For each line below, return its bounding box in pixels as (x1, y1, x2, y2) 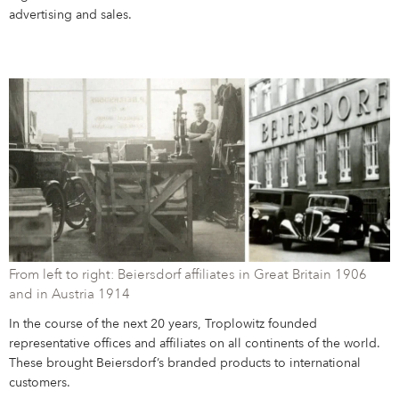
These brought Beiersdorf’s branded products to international (9, 356, 362, 370)
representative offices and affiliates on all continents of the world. (9, 337, 381, 350)
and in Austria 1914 (9, 288, 131, 302)
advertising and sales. (9, 9, 133, 22)
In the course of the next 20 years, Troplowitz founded (9, 317, 318, 330)
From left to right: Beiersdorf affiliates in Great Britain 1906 (9, 268, 368, 282)
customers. (9, 376, 71, 389)
